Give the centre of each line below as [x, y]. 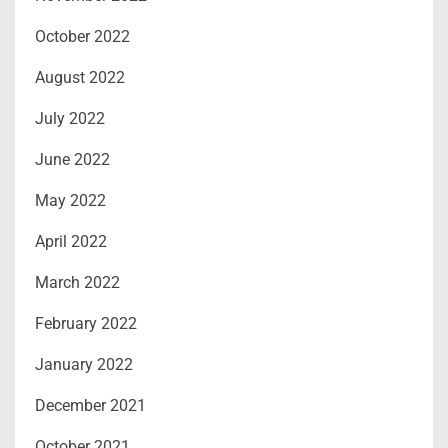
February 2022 [86, 323]
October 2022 [82, 36]
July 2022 [70, 118]
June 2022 [72, 159]
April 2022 [71, 241]
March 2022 [77, 282]
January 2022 [84, 364]
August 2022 [80, 77]
